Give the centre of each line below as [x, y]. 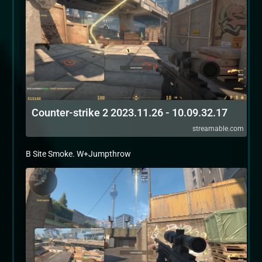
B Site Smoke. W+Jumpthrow [78, 154]
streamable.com [218, 129]
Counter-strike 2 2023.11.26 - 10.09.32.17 [130, 113]
